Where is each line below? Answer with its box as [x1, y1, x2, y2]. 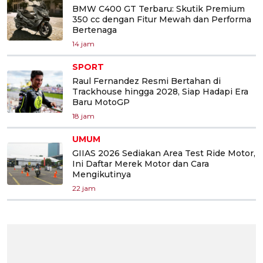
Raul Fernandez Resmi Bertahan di [72, 76, 221, 87]
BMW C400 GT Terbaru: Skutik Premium [72, 4, 245, 15]
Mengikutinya [72, 169, 131, 180]
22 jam [72, 184, 96, 193]
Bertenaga [72, 25, 117, 36]
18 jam [72, 112, 95, 121]
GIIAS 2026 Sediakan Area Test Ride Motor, [72, 148, 255, 159]
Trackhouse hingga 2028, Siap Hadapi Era [72, 86, 248, 97]
